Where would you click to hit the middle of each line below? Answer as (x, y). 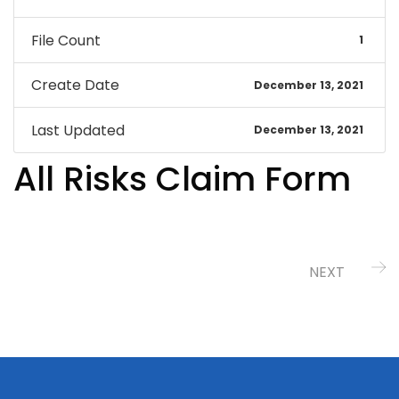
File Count (65, 40)
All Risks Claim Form (182, 179)
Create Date (75, 85)
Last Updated (77, 130)
